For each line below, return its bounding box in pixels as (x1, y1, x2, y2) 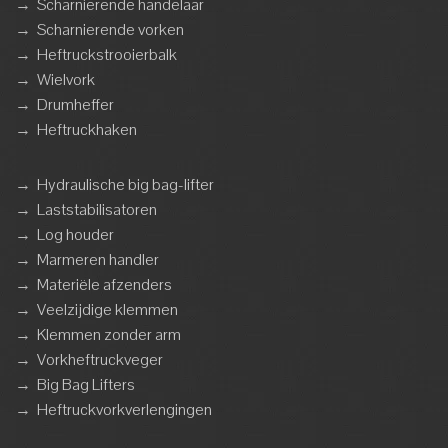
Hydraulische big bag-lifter (37, 174, 214, 195)
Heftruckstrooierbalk (37, 44, 177, 65)
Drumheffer (37, 94, 114, 115)
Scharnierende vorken (37, 19, 184, 40)
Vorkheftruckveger (37, 349, 163, 370)
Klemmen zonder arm (37, 324, 181, 345)
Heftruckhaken (37, 119, 137, 140)
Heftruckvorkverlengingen (37, 399, 212, 420)
